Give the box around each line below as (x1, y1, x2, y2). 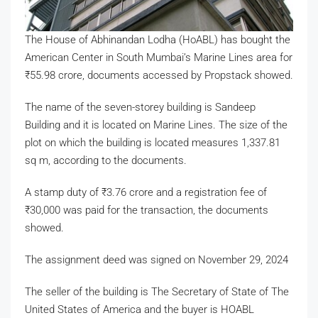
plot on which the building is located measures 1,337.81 (25, 136, 280, 149)
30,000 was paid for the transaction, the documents (30, 203, 268, 216)
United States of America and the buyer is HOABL (25, 302, 254, 316)
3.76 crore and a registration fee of (106, 185, 267, 199)
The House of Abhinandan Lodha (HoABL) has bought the (25, 33, 290, 46)
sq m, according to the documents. (25, 153, 187, 167)
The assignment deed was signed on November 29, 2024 (25, 253, 288, 266)
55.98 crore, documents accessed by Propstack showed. (30, 68, 293, 82)
